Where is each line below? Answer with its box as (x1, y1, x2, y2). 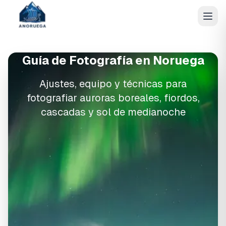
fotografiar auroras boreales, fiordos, (26, 92, 200, 103)
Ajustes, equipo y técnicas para (39, 78, 187, 89)
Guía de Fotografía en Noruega (22, 53, 204, 67)
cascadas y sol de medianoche (40, 106, 186, 118)
